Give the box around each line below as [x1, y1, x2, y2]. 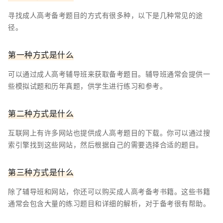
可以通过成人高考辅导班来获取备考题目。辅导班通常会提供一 [8, 69, 210, 79]
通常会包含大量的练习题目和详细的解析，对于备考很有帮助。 [8, 199, 210, 208]
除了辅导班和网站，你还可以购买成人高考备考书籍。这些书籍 [8, 187, 210, 196]
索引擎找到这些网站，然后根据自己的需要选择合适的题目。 [8, 140, 203, 149]
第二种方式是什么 [8, 108, 74, 119]
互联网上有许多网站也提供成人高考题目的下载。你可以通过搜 [8, 128, 210, 137]
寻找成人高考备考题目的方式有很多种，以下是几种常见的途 [8, 10, 203, 20]
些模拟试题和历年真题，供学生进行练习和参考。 [8, 81, 167, 91]
